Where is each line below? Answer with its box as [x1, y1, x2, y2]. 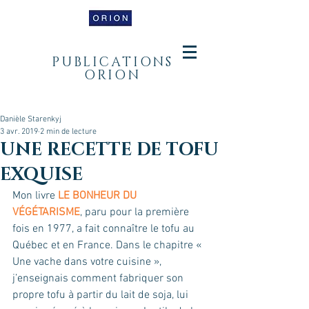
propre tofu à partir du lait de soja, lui [12, 288, 191, 302]
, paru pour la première [80, 206, 192, 219]
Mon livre [12, 189, 55, 203]
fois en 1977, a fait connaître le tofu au [12, 222, 197, 236]
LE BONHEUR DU [55, 189, 139, 203]
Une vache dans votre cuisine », [12, 255, 164, 269]
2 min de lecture [40, 127, 97, 137]
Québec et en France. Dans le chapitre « [12, 239, 204, 252]
